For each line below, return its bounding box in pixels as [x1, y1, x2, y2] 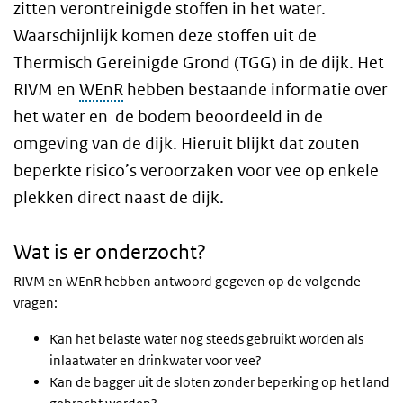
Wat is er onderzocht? [13, 240, 206, 264]
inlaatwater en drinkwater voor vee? [49, 352, 262, 369]
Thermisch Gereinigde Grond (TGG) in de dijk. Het [13, 52, 384, 73]
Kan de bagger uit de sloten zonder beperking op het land [49, 373, 390, 390]
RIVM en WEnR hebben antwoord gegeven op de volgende [13, 273, 361, 290]
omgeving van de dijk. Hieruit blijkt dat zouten [13, 133, 360, 154]
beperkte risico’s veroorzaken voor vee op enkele [13, 160, 379, 181]
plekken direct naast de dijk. [13, 187, 224, 208]
